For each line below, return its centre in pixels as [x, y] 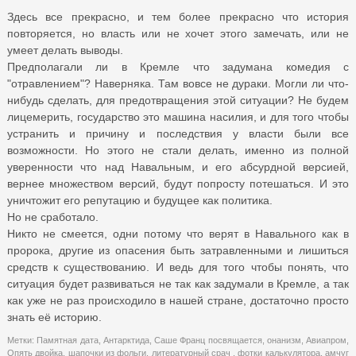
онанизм [284, 340]
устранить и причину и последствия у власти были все [178, 133]
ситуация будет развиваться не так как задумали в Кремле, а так [178, 283]
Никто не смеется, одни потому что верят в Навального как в [178, 233]
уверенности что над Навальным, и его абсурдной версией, [178, 166]
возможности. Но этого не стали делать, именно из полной [178, 150]
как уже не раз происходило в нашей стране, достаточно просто [178, 300]
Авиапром [326, 340]
